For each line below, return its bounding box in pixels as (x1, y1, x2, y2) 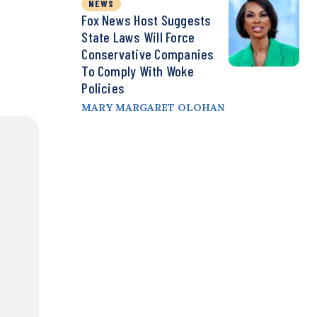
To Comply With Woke (81, 62, 194, 80)
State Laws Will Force (81, 28, 195, 46)
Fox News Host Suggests (81, 11, 212, 29)
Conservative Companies (81, 45, 214, 63)
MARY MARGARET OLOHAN (81, 101, 225, 115)
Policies (81, 79, 125, 97)
